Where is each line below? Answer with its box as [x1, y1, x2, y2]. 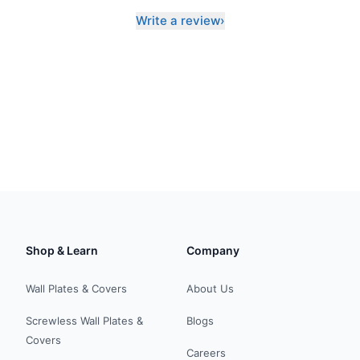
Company [186, 243, 239, 257]
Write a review [135, 13, 220, 28]
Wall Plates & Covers [26, 282, 127, 295]
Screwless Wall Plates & [26, 314, 143, 327]
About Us [186, 282, 234, 295]
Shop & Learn [26, 243, 98, 257]
